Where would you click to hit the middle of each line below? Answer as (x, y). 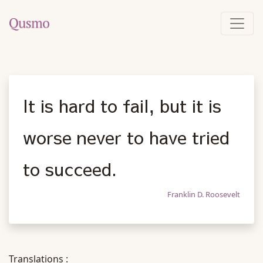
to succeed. (70, 168)
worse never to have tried (126, 137)
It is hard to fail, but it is (122, 105)
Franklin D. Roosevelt (204, 194)
